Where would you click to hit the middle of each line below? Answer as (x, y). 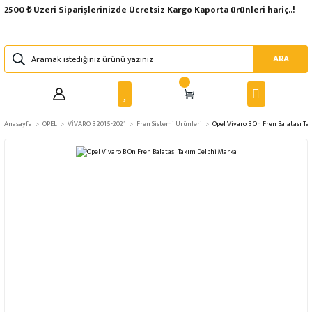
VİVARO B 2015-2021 (97, 124)
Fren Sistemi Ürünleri (169, 124)
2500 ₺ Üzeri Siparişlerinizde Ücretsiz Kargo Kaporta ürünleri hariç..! (150, 10)
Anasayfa (18, 124)
